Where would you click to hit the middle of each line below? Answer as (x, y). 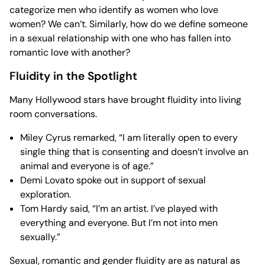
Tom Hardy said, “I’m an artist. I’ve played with (119, 209)
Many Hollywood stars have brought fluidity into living (125, 100)
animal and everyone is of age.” (87, 166)
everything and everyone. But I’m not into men (119, 223)
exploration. (46, 195)
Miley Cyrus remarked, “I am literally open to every (129, 138)
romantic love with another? (70, 53)
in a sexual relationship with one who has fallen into (120, 38)
